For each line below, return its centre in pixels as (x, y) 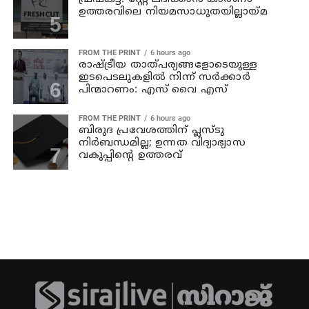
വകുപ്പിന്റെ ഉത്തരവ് (130, 156)
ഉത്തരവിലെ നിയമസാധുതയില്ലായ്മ (173, 12)
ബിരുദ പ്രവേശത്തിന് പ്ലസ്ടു (151, 131)
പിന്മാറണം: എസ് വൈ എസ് (153, 90)
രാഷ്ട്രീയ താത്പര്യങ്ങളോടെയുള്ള (168, 66)
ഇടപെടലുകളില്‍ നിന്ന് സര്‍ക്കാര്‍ (164, 78)
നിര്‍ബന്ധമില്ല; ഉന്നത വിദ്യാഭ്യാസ (162, 143)
